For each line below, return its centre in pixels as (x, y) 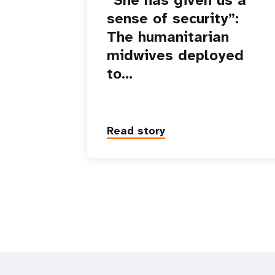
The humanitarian (168, 37)
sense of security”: (173, 18)
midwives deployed (175, 55)
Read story (136, 130)
